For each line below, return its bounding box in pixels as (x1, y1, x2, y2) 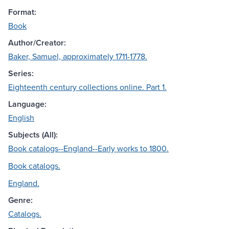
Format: (8, 6, 36, 18)
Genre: (8, 194, 33, 207)
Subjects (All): (8, 129, 58, 141)
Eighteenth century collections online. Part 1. (8, 81, 167, 93)
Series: (8, 67, 34, 80)
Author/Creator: (8, 37, 66, 49)
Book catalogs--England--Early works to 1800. (8, 143, 169, 154)
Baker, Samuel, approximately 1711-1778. (8, 51, 147, 62)
